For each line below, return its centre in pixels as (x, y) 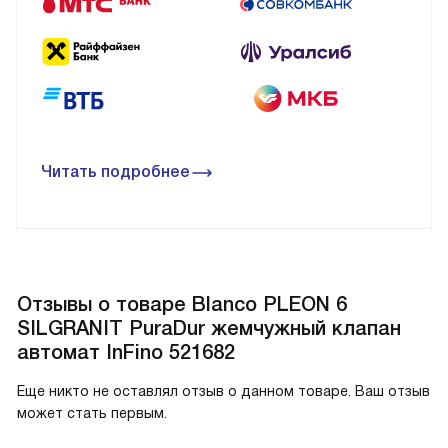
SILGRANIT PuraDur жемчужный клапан (209, 328)
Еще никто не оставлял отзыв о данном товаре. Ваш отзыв (223, 391)
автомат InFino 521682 (126, 352)
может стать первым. (92, 413)
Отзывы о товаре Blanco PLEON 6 (182, 304)
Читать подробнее (115, 172)
